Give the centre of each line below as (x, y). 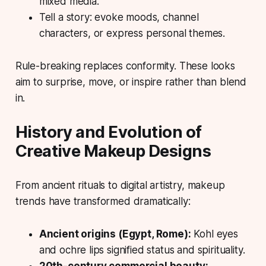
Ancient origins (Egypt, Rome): (115, 234)
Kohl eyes (214, 234)
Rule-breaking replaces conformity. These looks (125, 66)
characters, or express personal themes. (132, 33)
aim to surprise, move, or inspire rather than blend (131, 82)
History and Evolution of (108, 132)
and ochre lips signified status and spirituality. (142, 250)
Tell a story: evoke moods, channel (119, 17)
